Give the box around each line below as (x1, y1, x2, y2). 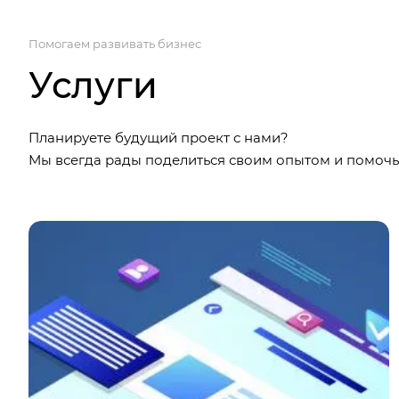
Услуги (28, 62, 158, 107)
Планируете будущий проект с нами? (28, 128, 289, 146)
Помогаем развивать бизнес (28, 36, 201, 51)
